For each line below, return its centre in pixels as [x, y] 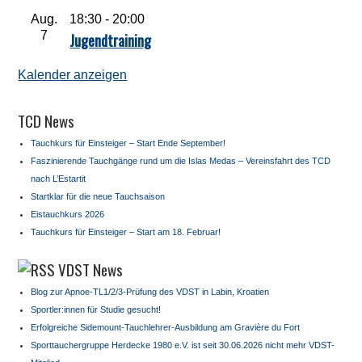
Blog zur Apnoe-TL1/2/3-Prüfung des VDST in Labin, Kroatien [150, 292]
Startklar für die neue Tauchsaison [98, 196]
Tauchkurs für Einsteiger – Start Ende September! [128, 143]
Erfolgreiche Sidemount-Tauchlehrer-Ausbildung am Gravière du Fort [166, 327]
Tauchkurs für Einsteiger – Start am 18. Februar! [126, 232]
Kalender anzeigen [73, 75]
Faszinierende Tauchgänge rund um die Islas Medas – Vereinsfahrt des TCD [181, 161]
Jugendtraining [111, 40]
